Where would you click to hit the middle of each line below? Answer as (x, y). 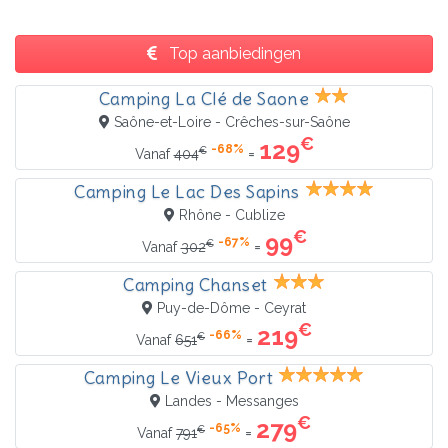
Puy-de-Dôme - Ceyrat (231, 308)
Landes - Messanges (231, 401)
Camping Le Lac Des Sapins (187, 192)
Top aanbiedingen (233, 54)
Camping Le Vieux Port (178, 378)
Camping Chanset (195, 285)
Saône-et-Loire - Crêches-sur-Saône (231, 122)
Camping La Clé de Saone (204, 99)
